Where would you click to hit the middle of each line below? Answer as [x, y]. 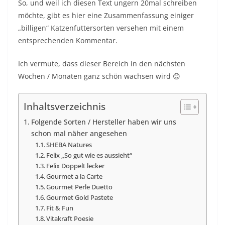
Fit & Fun [60, 208]
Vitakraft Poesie [70, 218]
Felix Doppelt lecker [76, 166]
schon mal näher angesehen [79, 133]
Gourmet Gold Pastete [80, 197]
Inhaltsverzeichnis [65, 106]
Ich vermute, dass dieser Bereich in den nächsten [102, 64]
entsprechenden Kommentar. [68, 40]
